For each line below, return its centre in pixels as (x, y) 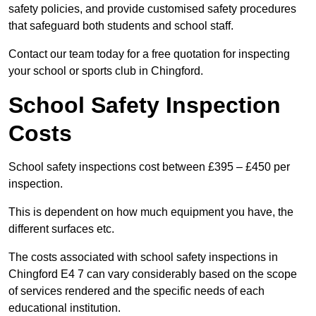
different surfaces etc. (61, 229)
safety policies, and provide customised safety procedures (152, 9)
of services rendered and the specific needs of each (136, 291)
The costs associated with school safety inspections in (143, 257)
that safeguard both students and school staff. (121, 26)
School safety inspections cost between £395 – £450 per (149, 167)
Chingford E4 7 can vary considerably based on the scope (153, 274)
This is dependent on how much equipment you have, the (151, 212)
